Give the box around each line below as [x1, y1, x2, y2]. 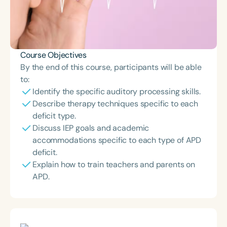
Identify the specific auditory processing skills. [32, 86, 201, 97]
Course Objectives [20, 50, 87, 60]
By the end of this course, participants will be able [20, 62, 202, 72]
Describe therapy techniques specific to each [32, 98, 198, 109]
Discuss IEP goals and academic [32, 123, 149, 133]
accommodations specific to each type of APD [32, 135, 202, 145]
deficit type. [32, 110, 76, 121]
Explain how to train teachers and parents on [32, 159, 195, 170]
